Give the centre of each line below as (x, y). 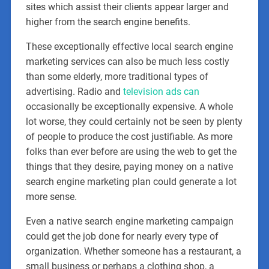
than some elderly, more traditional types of (117, 76)
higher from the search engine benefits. (108, 22)
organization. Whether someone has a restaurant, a (133, 251)
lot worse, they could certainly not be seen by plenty (134, 121)
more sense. (51, 196)
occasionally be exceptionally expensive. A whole (129, 106)
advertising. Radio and (74, 91)
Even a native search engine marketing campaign (129, 221)
